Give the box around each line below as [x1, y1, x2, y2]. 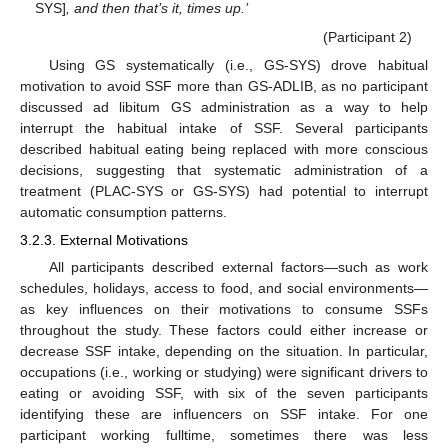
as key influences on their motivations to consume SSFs [20, 301, 428, 318]
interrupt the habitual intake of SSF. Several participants [20, 120, 428, 137]
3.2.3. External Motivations [20, 232, 188, 249]
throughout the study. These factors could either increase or [20, 322, 428, 339]
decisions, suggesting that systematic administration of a [20, 162, 428, 179]
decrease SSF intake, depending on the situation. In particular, [20, 343, 428, 360]
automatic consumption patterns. [20, 204, 227, 221]
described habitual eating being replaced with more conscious [20, 141, 428, 158]
